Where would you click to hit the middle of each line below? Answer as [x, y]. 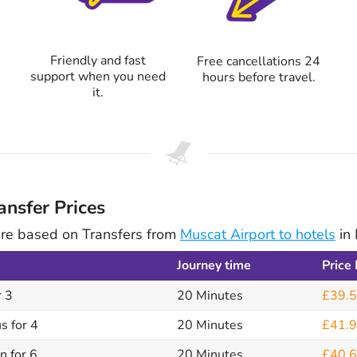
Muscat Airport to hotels [257, 234]
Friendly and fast [98, 60]
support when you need [98, 76]
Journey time [214, 265]
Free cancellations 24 [259, 61]
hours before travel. [259, 77]
